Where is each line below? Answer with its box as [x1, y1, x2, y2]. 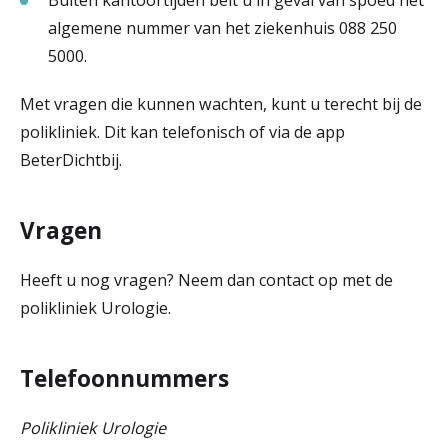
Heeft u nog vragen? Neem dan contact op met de [20, 268, 393, 291]
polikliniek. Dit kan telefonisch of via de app [20, 120, 345, 143]
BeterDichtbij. [20, 148, 122, 171]
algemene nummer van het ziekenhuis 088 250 [48, 16, 397, 39]
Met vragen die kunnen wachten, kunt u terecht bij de [20, 92, 422, 115]
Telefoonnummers [20, 362, 229, 394]
